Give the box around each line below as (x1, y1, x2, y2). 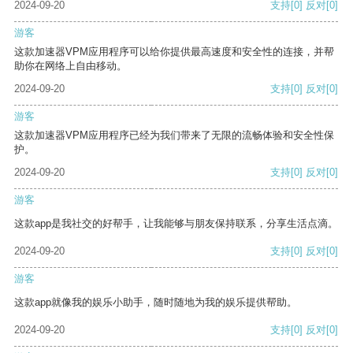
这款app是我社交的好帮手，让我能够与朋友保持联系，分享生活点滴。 (14, 217, 338, 230)
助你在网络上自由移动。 (14, 60, 127, 72)
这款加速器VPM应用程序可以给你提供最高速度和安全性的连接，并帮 (14, 46, 334, 58)
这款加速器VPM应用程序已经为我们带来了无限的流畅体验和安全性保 (14, 129, 334, 142)
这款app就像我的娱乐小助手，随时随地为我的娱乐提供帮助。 (14, 296, 297, 309)
